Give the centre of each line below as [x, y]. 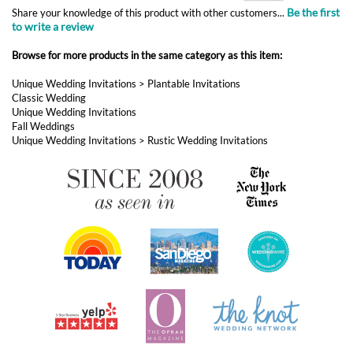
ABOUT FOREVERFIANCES [62, 345]
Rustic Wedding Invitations [208, 48]
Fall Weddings [43, 34]
